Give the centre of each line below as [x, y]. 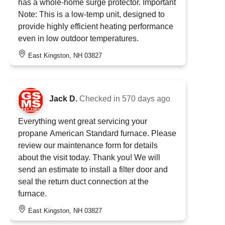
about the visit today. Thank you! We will [89, 157]
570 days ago [146, 98]
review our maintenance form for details [88, 145]
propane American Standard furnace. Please [97, 133]
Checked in [101, 98]
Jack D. [63, 98]
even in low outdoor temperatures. [78, 38]
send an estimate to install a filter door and [93, 169]
